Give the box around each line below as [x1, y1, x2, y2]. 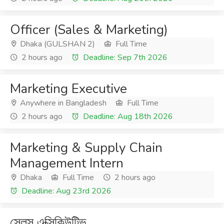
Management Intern [10, 154, 123, 172]
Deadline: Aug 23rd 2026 [19, 185, 111, 196]
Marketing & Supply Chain [10, 139, 162, 156]
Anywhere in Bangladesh [18, 97, 106, 108]
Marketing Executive [10, 80, 127, 97]
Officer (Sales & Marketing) [10, 21, 168, 38]
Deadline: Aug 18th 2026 [81, 111, 173, 122]
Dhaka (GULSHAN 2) [18, 38, 95, 49]
